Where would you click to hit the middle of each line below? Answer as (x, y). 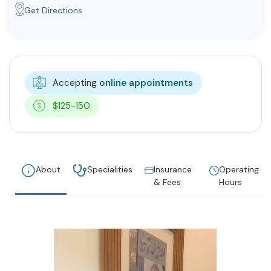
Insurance (173, 170)
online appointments (145, 83)
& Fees (168, 182)
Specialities (110, 170)
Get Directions (53, 11)
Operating (239, 170)
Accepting (75, 83)
